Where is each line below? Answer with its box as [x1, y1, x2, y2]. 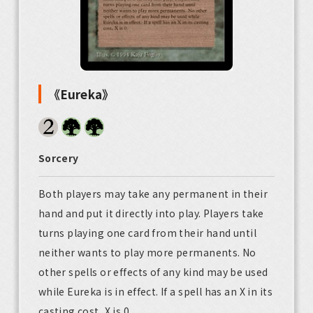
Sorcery [38, 151, 79, 166]
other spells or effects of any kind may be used [38, 265, 268, 279]
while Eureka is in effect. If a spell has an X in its [38, 284, 272, 299]
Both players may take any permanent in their [38, 187, 268, 201]
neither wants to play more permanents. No [38, 245, 256, 260]
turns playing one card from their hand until [38, 226, 257, 240]
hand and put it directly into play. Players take [38, 206, 264, 221]
